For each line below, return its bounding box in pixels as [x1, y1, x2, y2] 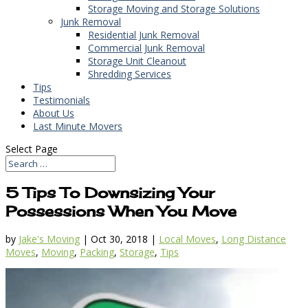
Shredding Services [88, 67, 171, 80]
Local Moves [159, 232, 216, 246]
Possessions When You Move [5, 202, 236, 221]
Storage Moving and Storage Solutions [88, 1, 260, 15]
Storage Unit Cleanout [88, 54, 186, 67]
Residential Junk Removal [88, 27, 199, 41]
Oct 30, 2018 [91, 232, 148, 246]
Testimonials [33, 93, 90, 107]
